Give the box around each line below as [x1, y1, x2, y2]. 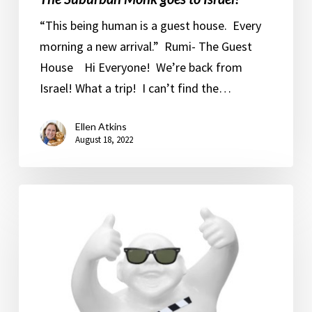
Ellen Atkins [75, 120, 127, 133]
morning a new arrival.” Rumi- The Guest [39, 38, 252, 55]
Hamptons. [17, 249, 76, 265]
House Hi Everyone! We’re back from [39, 59, 242, 76]
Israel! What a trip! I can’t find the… [39, 80, 231, 97]
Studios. [17, 207, 61, 224]
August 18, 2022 [75, 134, 133, 146]
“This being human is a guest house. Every [39, 17, 261, 34]
